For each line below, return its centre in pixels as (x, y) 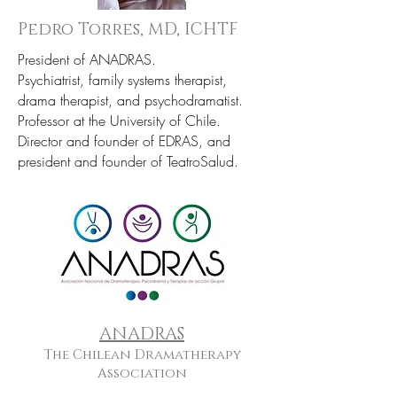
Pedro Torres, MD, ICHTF (128, 30)
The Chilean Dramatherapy (142, 355)
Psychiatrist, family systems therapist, (122, 80)
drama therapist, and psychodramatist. (130, 100)
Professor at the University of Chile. (119, 121)
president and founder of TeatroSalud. (130, 161)
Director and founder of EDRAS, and (124, 141)
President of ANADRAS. (87, 59)
